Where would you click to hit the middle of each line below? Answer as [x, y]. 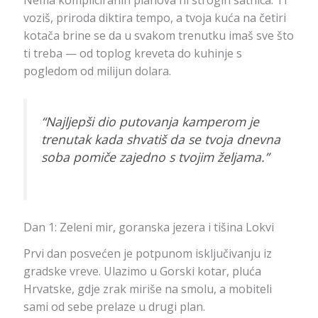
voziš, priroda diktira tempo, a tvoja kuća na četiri [154, 17]
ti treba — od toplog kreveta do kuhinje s [132, 53]
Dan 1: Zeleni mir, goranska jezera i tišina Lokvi [148, 227]
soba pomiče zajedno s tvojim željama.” [155, 157]
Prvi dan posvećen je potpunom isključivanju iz [147, 253]
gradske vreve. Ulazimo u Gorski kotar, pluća [142, 271]
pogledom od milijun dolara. [97, 71]
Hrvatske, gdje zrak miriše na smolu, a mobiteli [147, 289]
